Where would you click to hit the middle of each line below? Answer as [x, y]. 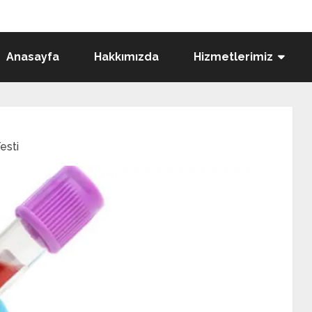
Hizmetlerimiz [233, 57]
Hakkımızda [126, 57]
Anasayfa [33, 57]
